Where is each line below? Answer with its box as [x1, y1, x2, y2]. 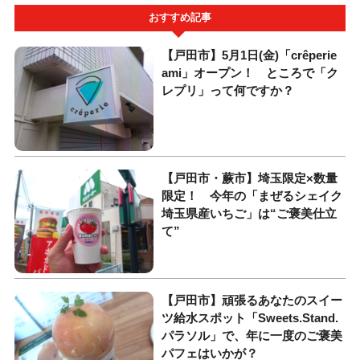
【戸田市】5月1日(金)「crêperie [162, 48, 337, 63]
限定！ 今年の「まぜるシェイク [162, 188, 343, 202]
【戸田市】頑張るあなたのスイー [162, 292, 343, 307]
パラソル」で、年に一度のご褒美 [162, 328, 343, 342]
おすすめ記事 [149, 12, 211, 24]
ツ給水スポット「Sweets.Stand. [162, 310, 339, 325]
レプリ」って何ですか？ [162, 84, 295, 98]
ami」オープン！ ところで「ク [162, 66, 339, 80]
